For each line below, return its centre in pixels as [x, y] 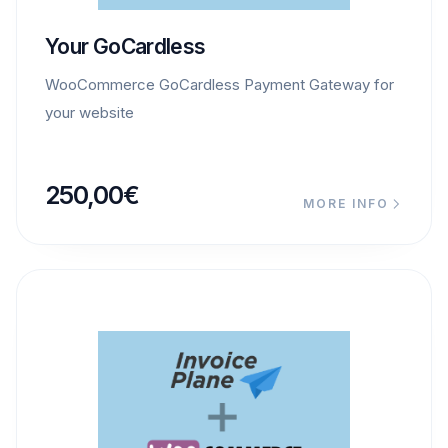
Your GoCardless [125, 46]
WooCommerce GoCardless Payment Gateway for [219, 84]
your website [89, 112]
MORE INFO [346, 203]
